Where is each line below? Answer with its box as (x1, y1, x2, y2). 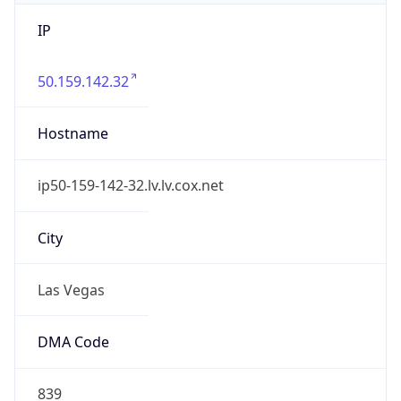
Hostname (37, 124, 108, 144)
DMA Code (37, 332, 109, 353)
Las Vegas (37, 279, 105, 300)
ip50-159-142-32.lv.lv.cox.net (37, 175, 224, 196)
